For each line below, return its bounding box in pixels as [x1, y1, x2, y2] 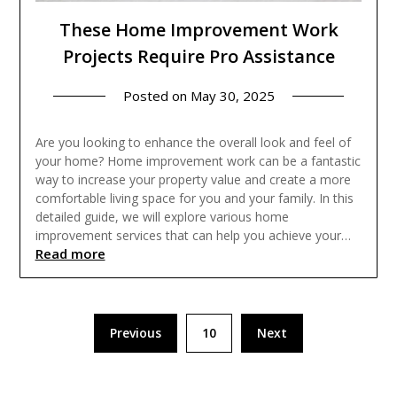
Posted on [122, 87, 191, 105]
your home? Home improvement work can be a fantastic [35, 152, 361, 169]
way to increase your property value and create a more [35, 171, 351, 188]
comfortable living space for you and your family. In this [35, 190, 354, 206]
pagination [19, 341, 126, 371]
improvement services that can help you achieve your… [35, 227, 351, 244]
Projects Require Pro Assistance [62, 44, 335, 68]
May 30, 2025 [190, 87, 275, 105]
